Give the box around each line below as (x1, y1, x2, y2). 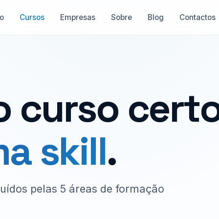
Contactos (179, 12, 216, 22)
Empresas (60, 12, 95, 22)
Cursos (19, 12, 44, 22)
